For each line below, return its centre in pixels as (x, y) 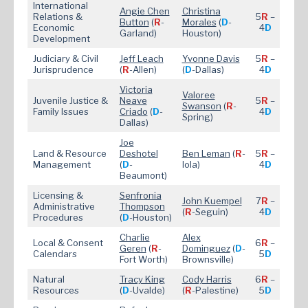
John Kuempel (212, 201)
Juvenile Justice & (70, 101)
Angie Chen (144, 11)
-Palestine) (215, 290)
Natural (48, 279)
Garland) (138, 33)
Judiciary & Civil (65, 59)
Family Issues (60, 112)
